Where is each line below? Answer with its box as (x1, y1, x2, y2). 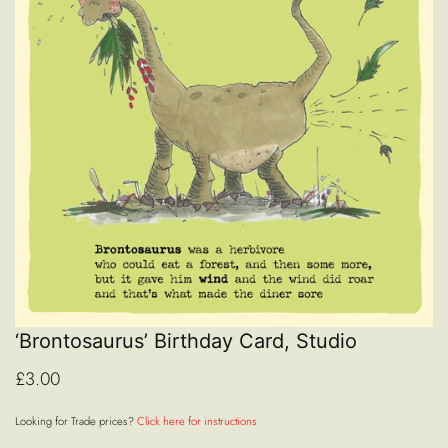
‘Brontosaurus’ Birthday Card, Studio (15, 329, 357, 354)
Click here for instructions (137, 413, 257, 430)
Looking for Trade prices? (15, 413, 137, 430)
